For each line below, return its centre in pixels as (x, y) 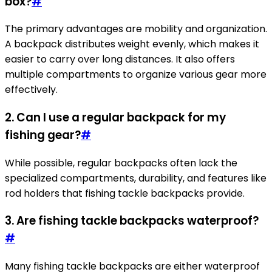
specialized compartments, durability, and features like (136, 178)
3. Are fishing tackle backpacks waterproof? (132, 221)
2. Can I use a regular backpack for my (115, 117)
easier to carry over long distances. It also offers (120, 59)
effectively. (31, 90)
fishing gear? (43, 135)
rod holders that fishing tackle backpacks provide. (125, 193)
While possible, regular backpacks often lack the (121, 163)
